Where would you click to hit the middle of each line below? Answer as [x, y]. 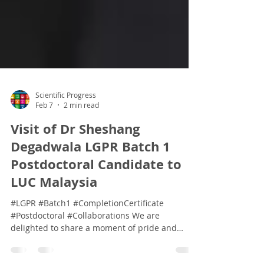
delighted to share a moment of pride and [94, 254]
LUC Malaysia [54, 208]
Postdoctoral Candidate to [96, 191]
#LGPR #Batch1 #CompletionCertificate [87, 230]
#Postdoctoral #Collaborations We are [85, 242]
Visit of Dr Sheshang [75, 155]
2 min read [81, 131]
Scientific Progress [66, 121]
